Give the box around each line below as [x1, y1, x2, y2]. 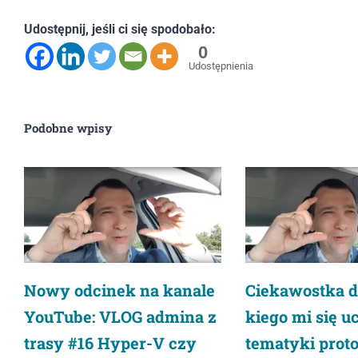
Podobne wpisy [24, 120, 112, 136]
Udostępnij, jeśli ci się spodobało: [24, 22, 216, 37]
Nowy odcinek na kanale [24, 280, 215, 301]
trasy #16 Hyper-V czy [24, 332, 197, 354]
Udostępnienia [189, 60, 253, 72]
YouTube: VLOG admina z [24, 306, 217, 328]
